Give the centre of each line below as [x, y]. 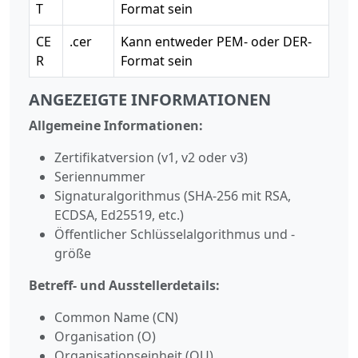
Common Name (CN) [116, 317]
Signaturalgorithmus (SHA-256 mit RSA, [173, 195]
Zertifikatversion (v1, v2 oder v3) [151, 157]
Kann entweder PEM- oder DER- [216, 41]
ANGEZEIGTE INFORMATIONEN [150, 99]
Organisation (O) [105, 336]
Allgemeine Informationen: [116, 125]
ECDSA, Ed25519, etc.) [119, 215]
